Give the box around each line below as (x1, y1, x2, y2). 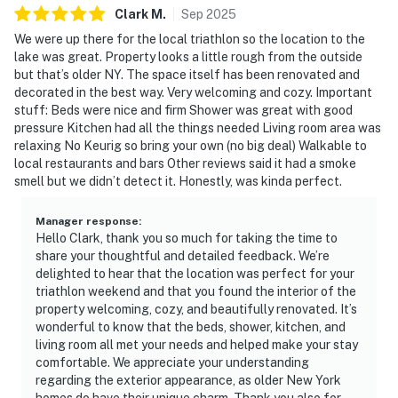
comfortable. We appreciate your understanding (36, 354, 309, 370)
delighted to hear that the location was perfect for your (36, 266, 354, 281)
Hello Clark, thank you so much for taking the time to (36, 230, 338, 245)
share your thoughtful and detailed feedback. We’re (36, 248, 330, 263)
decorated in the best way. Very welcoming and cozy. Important (14, 84, 372, 99)
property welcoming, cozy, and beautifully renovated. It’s (36, 301, 357, 316)
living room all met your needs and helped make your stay (36, 337, 358, 352)
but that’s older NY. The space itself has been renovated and (14, 67, 360, 82)
